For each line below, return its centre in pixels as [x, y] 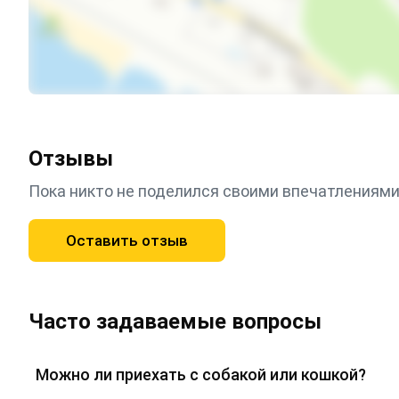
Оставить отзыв [127, 240]
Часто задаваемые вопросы [175, 322]
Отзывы [71, 158]
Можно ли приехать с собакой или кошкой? [201, 374]
